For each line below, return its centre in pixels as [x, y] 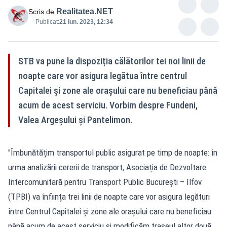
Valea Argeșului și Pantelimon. [76, 120]
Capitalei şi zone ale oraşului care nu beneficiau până [118, 90]
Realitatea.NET [85, 11]
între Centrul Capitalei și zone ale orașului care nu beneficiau [110, 211]
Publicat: [47, 22]
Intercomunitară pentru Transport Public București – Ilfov [105, 182]
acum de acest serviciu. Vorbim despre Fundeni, [108, 105]
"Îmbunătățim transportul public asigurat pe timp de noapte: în [113, 152]
